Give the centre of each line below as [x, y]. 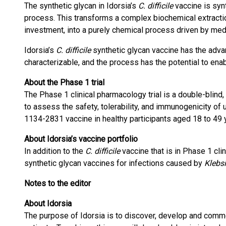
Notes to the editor [58, 183]
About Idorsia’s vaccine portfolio [81, 139]
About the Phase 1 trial [64, 82]
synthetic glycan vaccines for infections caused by [114, 163]
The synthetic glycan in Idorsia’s [81, 6]
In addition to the [55, 151]
